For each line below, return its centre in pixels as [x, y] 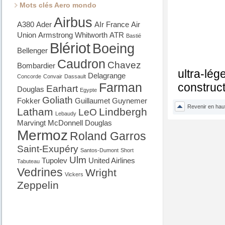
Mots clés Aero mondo [58, 5]
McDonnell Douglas [80, 123]
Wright [101, 173]
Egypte [88, 90]
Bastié [134, 36]
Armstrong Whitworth [73, 35]
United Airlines [112, 160]
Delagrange [107, 76]
